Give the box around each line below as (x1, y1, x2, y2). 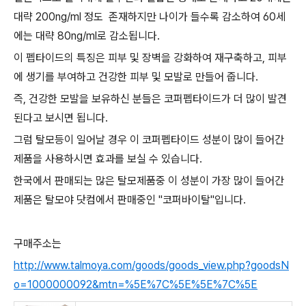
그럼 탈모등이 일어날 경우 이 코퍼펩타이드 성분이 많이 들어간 (14, 133, 284, 146)
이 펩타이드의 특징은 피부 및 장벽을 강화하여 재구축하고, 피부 (14, 51, 287, 64)
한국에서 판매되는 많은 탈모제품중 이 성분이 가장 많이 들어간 (14, 174, 284, 187)
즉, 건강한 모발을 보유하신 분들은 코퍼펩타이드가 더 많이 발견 (14, 92, 287, 105)
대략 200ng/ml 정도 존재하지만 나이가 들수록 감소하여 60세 (14, 10, 286, 23)
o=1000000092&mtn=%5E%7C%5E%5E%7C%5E (14, 278, 258, 291)
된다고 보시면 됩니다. (14, 111, 108, 124)
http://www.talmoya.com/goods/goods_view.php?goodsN (14, 259, 289, 272)
